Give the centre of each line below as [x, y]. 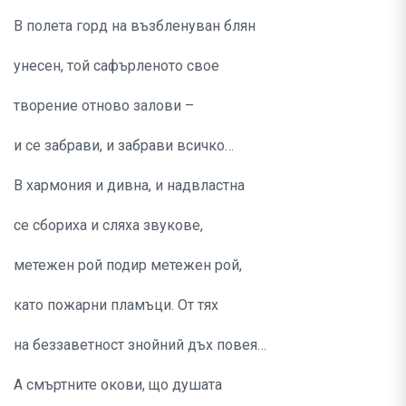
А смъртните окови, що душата [118, 385]
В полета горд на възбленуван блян [135, 26]
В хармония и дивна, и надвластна [129, 186]
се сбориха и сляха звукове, [108, 226]
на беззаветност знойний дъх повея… [140, 345]
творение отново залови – [104, 106]
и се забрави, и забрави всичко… [124, 146]
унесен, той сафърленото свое [116, 66]
